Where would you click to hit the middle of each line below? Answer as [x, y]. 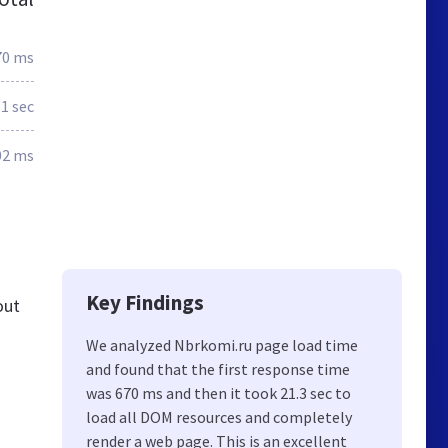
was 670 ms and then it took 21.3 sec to [218, 393]
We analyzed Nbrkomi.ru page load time [222, 345]
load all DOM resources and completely [219, 417]
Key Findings [145, 302]
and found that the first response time [218, 369]
